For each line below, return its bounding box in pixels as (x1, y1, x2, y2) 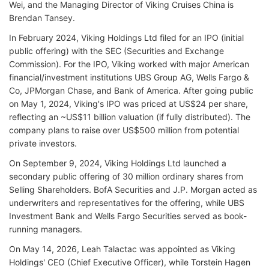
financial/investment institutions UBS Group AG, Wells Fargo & (9, 72, 249, 82)
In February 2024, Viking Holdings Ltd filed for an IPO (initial (9, 32, 244, 43)
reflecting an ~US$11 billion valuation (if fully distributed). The (9, 112, 250, 122)
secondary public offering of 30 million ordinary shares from (9, 171, 243, 181)
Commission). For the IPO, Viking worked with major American (9, 59, 249, 69)
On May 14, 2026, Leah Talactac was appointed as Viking (9, 244, 235, 254)
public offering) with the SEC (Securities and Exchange (9, 46, 224, 56)
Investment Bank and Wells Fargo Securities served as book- (9, 211, 247, 221)
